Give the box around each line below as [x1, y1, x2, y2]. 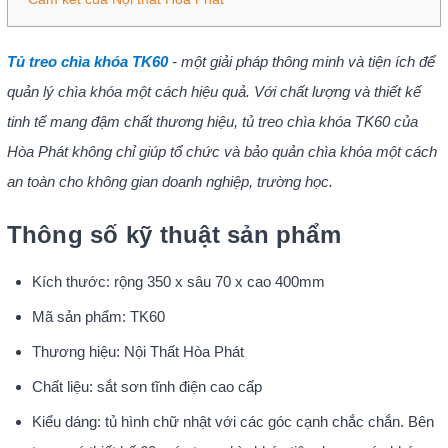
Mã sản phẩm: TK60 [31, 307, 165, 325]
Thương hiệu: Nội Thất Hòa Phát [31, 342, 244, 360]
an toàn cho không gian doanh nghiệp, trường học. [6, 172, 333, 190]
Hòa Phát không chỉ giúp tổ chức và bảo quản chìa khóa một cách [6, 142, 437, 160]
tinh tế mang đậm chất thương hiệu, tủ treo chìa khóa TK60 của [6, 112, 418, 130]
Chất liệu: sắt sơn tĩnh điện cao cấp [31, 377, 262, 395]
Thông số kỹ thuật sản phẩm [6, 220, 341, 248]
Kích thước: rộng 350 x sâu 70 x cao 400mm [31, 272, 325, 290]
